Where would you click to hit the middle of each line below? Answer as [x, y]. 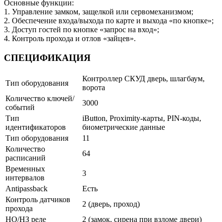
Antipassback [27, 188]
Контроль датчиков [38, 199]
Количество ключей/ [40, 98]
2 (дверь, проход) [111, 204]
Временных [25, 168]
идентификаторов [36, 127]
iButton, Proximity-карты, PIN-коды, [142, 118]
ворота [94, 87]
